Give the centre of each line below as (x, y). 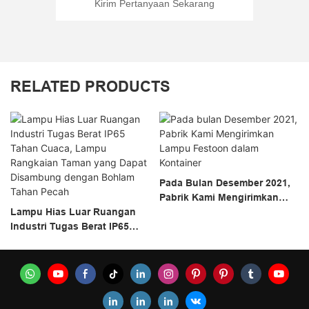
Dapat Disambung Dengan (72, 269)
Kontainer (182, 226)
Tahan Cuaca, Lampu (60, 240)
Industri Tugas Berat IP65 (70, 226)
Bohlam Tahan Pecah (60, 284)
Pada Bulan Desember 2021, (225, 182)
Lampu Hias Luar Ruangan (73, 211)
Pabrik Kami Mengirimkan (219, 197)
